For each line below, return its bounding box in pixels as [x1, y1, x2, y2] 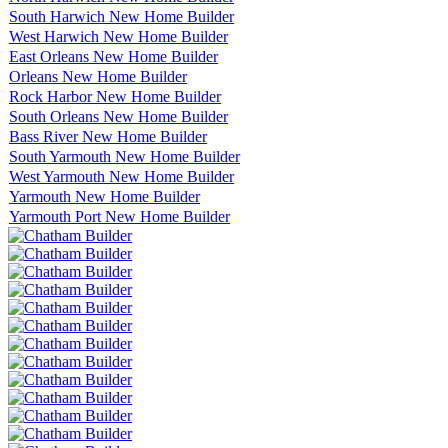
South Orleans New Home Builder [9, 107, 228, 125]
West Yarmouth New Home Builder [9, 167, 234, 185]
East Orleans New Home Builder [9, 47, 218, 65]
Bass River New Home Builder [9, 127, 207, 145]
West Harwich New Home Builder [9, 27, 228, 45]
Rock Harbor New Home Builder [9, 87, 221, 105]
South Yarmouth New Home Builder [9, 147, 240, 165]
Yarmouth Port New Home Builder [9, 207, 230, 225]
